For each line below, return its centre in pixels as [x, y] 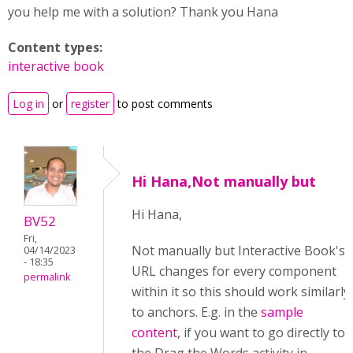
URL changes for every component [234, 271]
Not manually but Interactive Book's [238, 251]
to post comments [163, 104]
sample [282, 312]
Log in [28, 104]
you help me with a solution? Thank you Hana [143, 12]
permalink [47, 277]
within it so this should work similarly [241, 292]
